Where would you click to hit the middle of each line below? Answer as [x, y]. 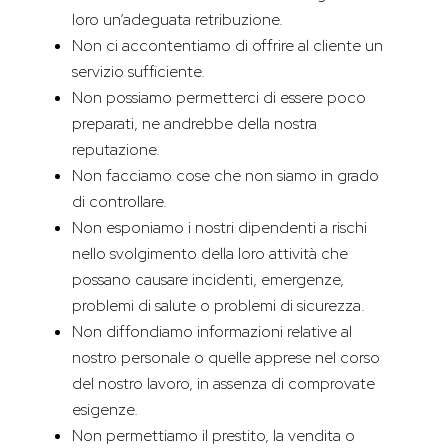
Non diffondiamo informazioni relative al [212, 332]
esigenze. [105, 410]
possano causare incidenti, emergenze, [208, 280]
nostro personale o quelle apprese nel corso [226, 358]
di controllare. [119, 202]
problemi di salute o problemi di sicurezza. [218, 306]
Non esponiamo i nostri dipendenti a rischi [219, 228]
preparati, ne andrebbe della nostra [194, 124]
